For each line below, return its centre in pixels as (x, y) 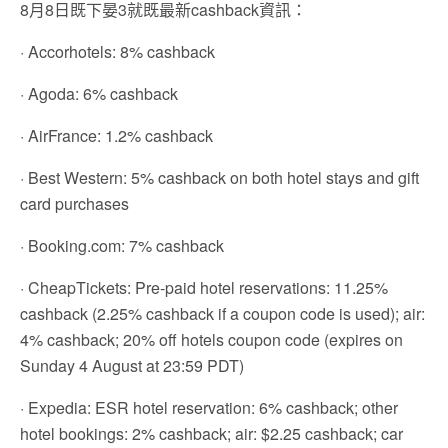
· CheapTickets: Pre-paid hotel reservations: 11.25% (204, 287)
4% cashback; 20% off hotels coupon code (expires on (211, 339)
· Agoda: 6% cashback (99, 93)
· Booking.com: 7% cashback (122, 245)
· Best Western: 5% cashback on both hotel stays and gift (219, 177)
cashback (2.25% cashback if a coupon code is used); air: (222, 313)
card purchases (74, 203)
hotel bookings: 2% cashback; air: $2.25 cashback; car (211, 433)
